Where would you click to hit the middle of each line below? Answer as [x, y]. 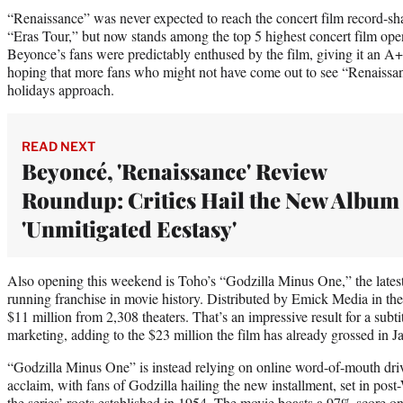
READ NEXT [58, 146]
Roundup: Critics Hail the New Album [210, 199]
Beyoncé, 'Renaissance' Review [174, 170]
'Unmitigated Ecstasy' [129, 228]
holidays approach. [61, 89]
